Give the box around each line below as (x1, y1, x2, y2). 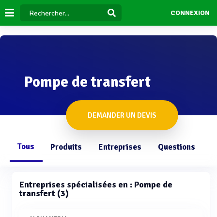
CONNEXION (170, 9, 210, 17)
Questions (158, 142, 195, 152)
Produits (50, 142, 82, 152)
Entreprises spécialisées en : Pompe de (19, 179, 172, 190)
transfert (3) (19, 188, 69, 199)
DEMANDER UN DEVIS (88, 111, 156, 120)
